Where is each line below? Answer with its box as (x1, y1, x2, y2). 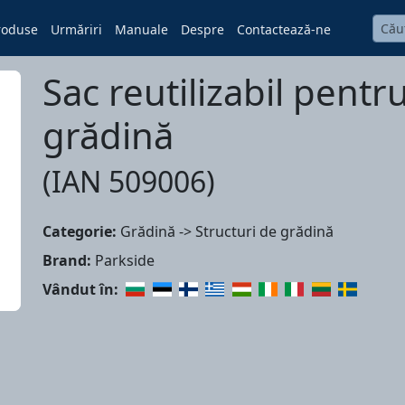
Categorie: (42, 221, 117, 241)
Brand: (42, 250, 91, 270)
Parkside (91, 250, 155, 270)
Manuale (115, 21, 169, 38)
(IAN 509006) (42, 162, 215, 201)
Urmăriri (51, 21, 103, 38)
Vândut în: (42, 279, 118, 299)
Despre (181, 21, 225, 38)
